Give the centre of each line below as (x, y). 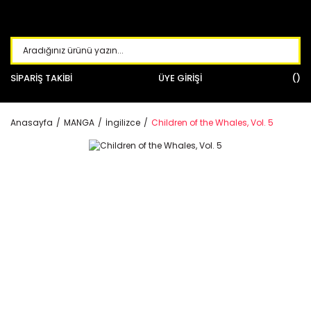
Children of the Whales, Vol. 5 (212, 123)
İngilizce (123, 123)
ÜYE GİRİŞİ (180, 78)
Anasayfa (32, 123)
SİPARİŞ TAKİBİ (41, 78)
